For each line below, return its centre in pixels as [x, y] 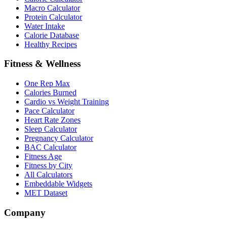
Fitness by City [48, 165]
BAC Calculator [50, 147]
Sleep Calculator [51, 129]
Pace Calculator [49, 111]
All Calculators [48, 175]
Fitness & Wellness [42, 64]
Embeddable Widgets [58, 184]
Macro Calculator [52, 8]
